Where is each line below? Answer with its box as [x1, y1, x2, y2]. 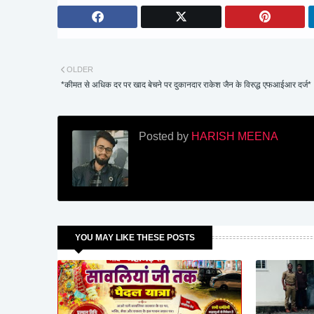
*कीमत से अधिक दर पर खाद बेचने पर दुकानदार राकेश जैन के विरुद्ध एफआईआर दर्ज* [61, 80, 311, 90]
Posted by [139, 130, 189, 143]
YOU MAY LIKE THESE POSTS [75, 233, 195, 243]
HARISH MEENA [189, 130, 278, 143]
